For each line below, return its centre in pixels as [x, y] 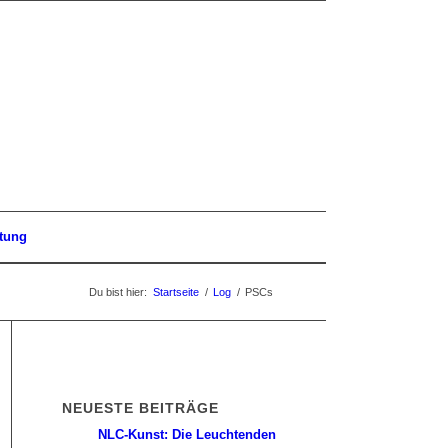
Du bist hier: [118, 292]
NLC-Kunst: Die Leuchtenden [186, 434]
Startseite [176, 292]
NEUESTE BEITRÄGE [140, 408]
